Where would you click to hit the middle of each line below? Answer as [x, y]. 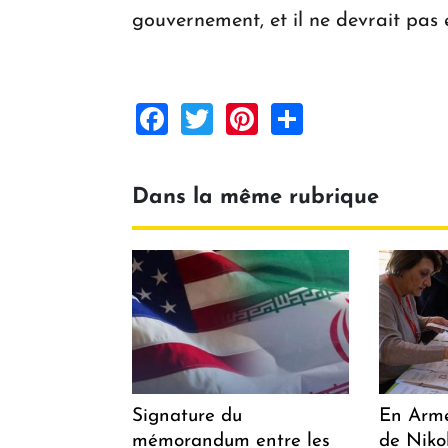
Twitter [261, 117]
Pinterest [320, 117]
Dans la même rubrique [255, 198]
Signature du [187, 416]
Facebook [236, 117]
